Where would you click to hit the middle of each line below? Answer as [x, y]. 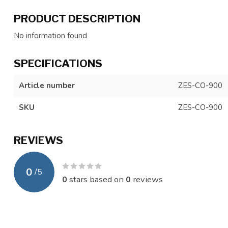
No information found [50, 36]
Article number [47, 85]
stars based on [96, 179]
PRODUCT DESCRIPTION [77, 19]
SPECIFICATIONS [58, 63]
